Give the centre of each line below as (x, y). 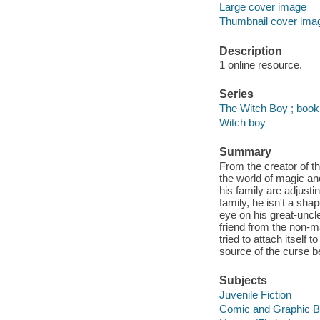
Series (236, 94)
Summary (245, 152)
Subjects (243, 281)
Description (250, 51)
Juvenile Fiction (255, 294)
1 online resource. (260, 65)
